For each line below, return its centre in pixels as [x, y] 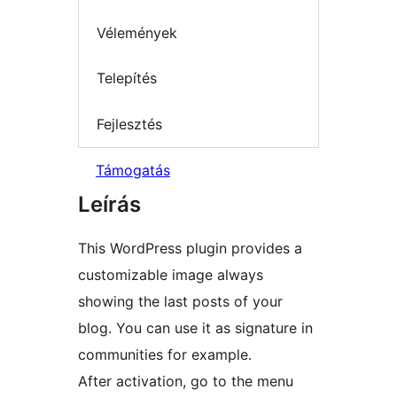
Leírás [109, 205]
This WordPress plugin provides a [190, 249]
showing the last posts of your [180, 302]
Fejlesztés [129, 124]
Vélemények [137, 32]
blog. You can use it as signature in [195, 328]
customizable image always [171, 275]
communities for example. [165, 355]
